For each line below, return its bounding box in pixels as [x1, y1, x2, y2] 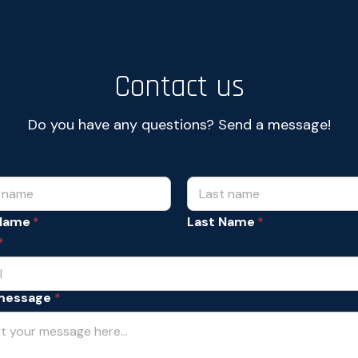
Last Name [187, 213, 255, 230]
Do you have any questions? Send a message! [27, 115, 331, 134]
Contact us [113, 68, 245, 106]
